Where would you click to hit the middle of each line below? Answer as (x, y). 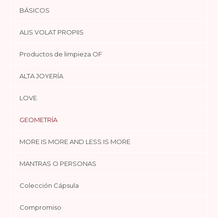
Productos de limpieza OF (61, 54)
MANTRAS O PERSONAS (58, 163)
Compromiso (40, 207)
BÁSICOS (35, 10)
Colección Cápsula (49, 185)
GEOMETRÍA (38, 119)
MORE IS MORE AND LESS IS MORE (75, 141)
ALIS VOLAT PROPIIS (52, 32)
